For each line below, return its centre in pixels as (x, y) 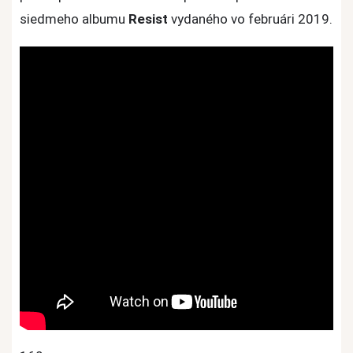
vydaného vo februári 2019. (250, 19)
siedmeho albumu (74, 19)
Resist (148, 19)
